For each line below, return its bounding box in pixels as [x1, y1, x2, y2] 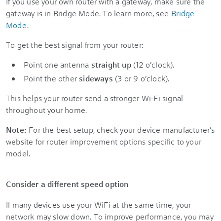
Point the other [24, 73, 79, 83]
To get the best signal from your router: [6, 39, 144, 50]
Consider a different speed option [6, 179, 129, 189]
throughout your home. [6, 105, 87, 115]
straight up [91, 59, 131, 70]
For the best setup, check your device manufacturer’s [27, 124, 215, 135]
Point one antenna [24, 59, 91, 70]
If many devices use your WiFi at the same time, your [6, 199, 191, 210]
